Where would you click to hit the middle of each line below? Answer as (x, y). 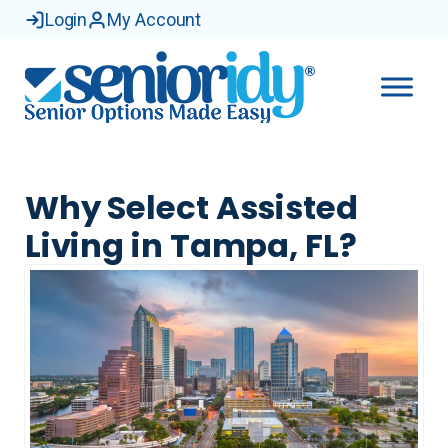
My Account (154, 19)
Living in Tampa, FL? (190, 245)
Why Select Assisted (191, 207)
